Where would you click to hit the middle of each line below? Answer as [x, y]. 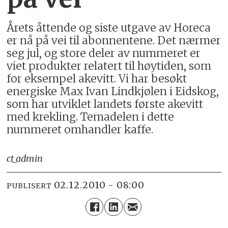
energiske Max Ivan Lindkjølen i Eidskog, [113, 92]
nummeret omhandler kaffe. [80, 130]
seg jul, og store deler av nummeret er [104, 53]
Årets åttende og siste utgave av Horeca [109, 28]
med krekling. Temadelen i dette [91, 117]
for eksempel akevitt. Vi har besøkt [97, 79]
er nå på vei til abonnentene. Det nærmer [114, 41]
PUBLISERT [29, 186]
